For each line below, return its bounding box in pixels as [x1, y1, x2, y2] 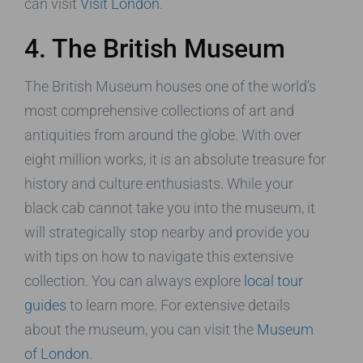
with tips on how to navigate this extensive [24, 248, 293, 266]
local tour [244, 272, 303, 290]
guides [24, 297, 66, 314]
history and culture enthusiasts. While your [24, 175, 293, 193]
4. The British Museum [24, 33, 285, 65]
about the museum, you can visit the [24, 321, 257, 339]
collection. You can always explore [24, 272, 244, 290]
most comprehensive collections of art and [24, 102, 294, 120]
